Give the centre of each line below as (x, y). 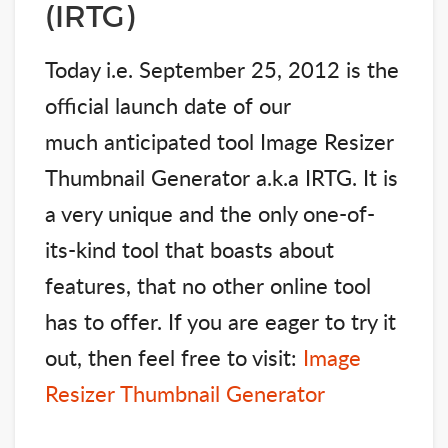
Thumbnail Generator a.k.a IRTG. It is (221, 177)
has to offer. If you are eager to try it (220, 321)
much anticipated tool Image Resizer (219, 141)
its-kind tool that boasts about (189, 249)
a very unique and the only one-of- (210, 213)
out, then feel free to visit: (174, 357)
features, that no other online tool (208, 285)
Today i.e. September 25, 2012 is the (222, 69)
